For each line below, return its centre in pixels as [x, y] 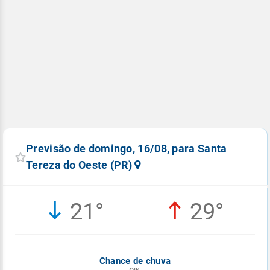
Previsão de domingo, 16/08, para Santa [127, 149]
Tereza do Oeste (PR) [80, 165]
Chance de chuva [135, 261]
